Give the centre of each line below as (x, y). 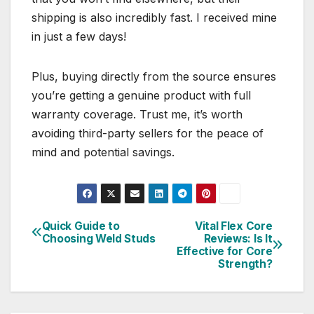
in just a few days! (81, 37)
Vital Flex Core (233, 226)
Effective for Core (224, 251)
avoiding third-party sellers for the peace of (148, 134)
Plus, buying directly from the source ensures (154, 77)
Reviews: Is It (238, 238)
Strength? (245, 264)
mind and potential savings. (103, 152)
